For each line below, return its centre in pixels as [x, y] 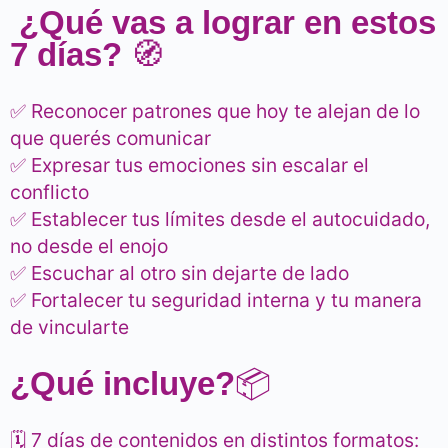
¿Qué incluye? [122, 384]
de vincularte [69, 327]
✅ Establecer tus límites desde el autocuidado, [220, 219]
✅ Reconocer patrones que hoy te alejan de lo [215, 111]
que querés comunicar [110, 138]
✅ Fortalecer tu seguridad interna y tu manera [216, 300]
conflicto [49, 192]
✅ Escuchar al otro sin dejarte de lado [179, 273]
